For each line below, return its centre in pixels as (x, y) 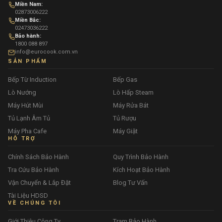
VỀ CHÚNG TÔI (34, 203)
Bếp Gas (125, 80)
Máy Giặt (125, 131)
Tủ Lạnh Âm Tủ (29, 118)
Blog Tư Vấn (130, 183)
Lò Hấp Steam (133, 93)
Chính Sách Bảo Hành (38, 157)
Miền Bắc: (28, 20)
